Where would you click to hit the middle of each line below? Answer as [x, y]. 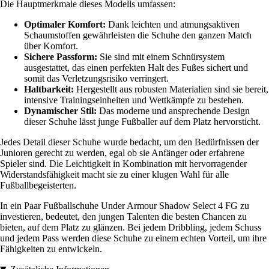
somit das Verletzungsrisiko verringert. [96, 79]
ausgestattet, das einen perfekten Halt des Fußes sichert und [136, 68]
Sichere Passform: [61, 57]
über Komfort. [51, 46]
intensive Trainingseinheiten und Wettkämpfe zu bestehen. [134, 100]
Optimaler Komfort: [65, 25]
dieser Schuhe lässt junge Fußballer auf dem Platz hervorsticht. [142, 122]
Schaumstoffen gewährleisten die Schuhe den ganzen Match [138, 35]
